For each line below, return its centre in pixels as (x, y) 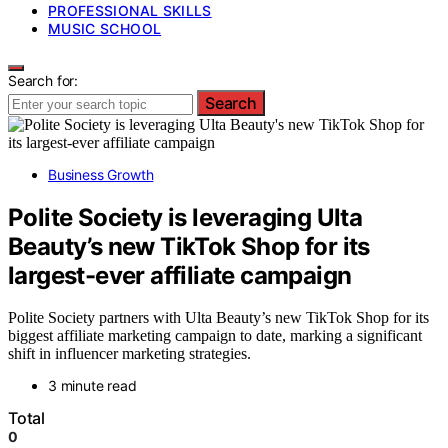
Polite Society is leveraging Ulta (185, 217)
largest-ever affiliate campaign (180, 275)
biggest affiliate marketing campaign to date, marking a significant (215, 336)
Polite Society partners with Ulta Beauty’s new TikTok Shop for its (218, 318)
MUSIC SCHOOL (105, 28)
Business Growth (101, 174)
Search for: (43, 80)
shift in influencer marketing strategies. (129, 354)
